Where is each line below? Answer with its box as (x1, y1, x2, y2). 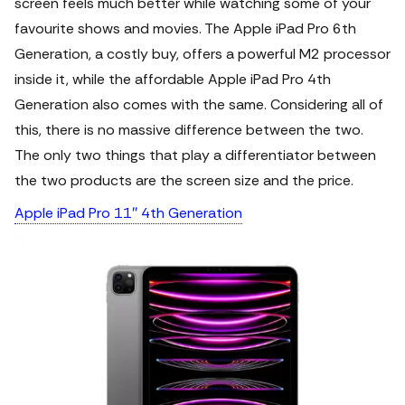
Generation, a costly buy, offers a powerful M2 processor (14, 44, 391, 63)
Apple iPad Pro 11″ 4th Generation (14, 203, 242, 222)
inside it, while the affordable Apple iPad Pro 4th (14, 70, 331, 89)
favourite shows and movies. (14, 19, 204, 38)
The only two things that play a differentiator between (14, 146, 376, 165)
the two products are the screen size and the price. (14, 171, 353, 190)
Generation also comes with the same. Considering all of (14, 95, 383, 114)
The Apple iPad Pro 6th (204, 19, 356, 38)
